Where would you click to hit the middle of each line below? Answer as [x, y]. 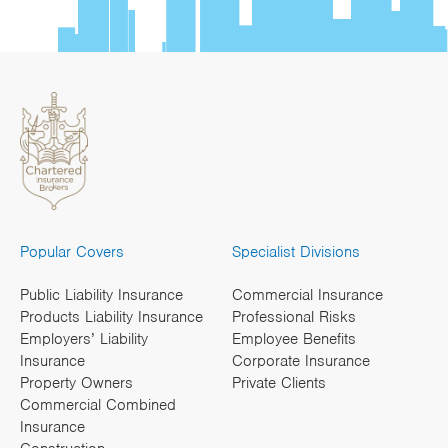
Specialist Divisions [295, 252]
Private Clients [278, 383]
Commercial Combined [98, 405]
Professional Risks [293, 317]
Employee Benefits [293, 339]
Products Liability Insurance [111, 317]
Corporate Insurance [300, 361]
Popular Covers [72, 252]
